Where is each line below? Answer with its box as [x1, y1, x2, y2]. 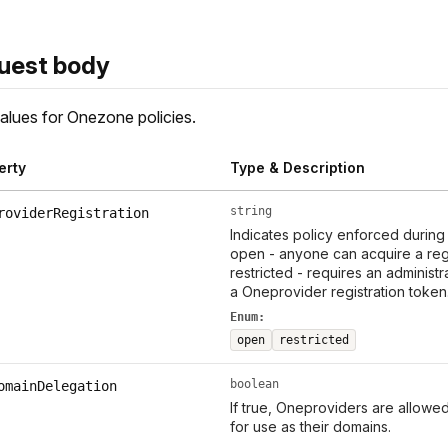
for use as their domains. [229, 418, 391, 436]
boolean [229, 377, 279, 392]
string [229, 204, 272, 219]
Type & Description [229, 159, 365, 177]
